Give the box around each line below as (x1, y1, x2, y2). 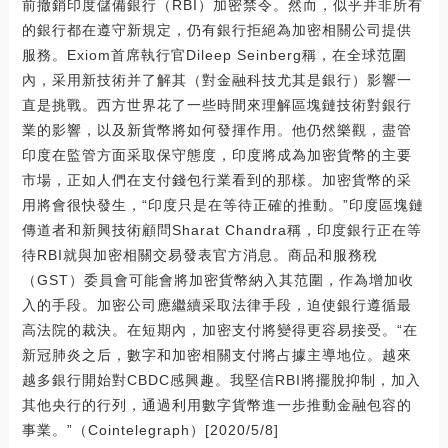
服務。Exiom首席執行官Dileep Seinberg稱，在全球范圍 (21, 46, 407, 63)
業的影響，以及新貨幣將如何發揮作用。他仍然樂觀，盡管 (21, 121, 412, 138)
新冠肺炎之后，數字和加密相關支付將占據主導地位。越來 (21, 346, 412, 363)
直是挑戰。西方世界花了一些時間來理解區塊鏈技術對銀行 (21, 96, 412, 113)
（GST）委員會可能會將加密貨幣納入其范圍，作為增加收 (21, 271, 414, 288)
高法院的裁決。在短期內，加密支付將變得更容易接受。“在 (21, 321, 418, 338)
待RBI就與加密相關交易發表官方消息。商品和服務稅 (21, 246, 378, 263)
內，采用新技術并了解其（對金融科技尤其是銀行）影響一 (21, 71, 412, 88)
